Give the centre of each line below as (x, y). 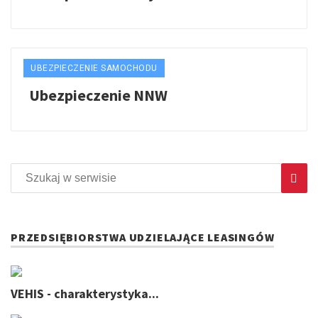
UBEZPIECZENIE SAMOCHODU (94, 68)
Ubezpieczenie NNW (98, 95)
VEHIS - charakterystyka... (85, 294)
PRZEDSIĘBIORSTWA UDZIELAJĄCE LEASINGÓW (143, 237)
